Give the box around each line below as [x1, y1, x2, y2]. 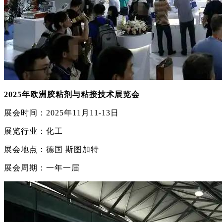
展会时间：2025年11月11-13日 [4, 109, 119, 117]
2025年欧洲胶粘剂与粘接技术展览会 [4, 90, 140, 99]
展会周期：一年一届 [4, 164, 80, 172]
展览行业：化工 [4, 127, 63, 136]
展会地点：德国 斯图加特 [4, 145, 99, 154]
